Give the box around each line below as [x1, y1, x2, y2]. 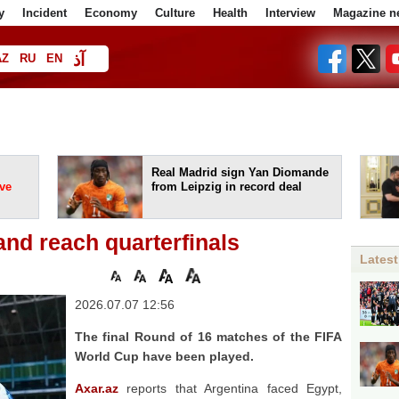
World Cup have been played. [75, 349, 254, 363]
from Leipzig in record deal [151, 180, 302, 193]
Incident [22, 6, 67, 20]
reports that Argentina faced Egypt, [118, 381, 342, 395]
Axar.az [75, 381, 118, 395]
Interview [265, 6, 315, 20]
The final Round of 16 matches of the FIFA [75, 330, 342, 344]
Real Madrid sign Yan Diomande [151, 166, 329, 179]
